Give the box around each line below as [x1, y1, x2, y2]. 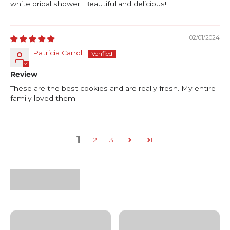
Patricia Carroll [33, 49, 84, 57]
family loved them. [10, 94, 77, 103]
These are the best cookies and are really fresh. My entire [10, 84, 216, 93]
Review [10, 70, 37, 79]
